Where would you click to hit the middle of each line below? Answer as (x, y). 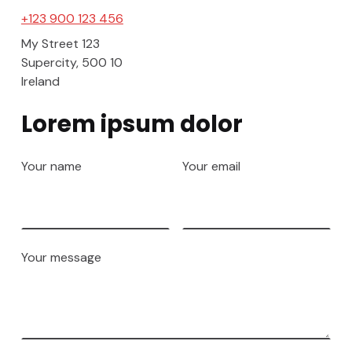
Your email (211, 167)
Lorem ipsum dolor (132, 124)
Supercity (48, 63)
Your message (61, 258)
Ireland (40, 82)
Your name (51, 167)
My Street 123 (60, 44)
